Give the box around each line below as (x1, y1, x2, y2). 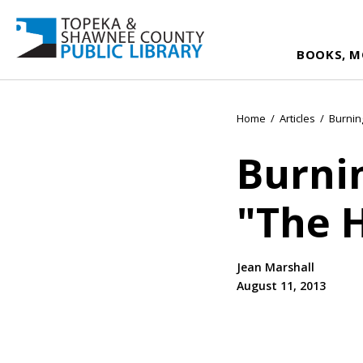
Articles (280, 110, 315, 126)
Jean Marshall (237, 258, 314, 275)
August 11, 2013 (237, 277, 326, 293)
